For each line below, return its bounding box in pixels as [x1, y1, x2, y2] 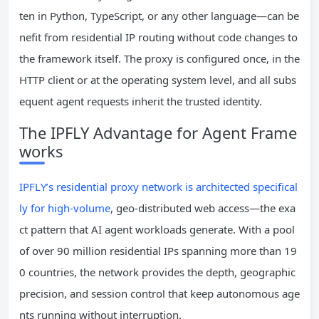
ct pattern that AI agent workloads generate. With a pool [19, 222, 295, 237]
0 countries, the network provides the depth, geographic [19, 265, 296, 280]
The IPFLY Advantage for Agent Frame [19, 122, 297, 144]
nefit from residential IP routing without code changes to [19, 30, 298, 45]
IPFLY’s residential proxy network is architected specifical [19, 179, 298, 194]
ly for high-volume [19, 201, 110, 216]
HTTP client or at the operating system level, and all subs [19, 73, 296, 88]
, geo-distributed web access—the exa [110, 201, 296, 216]
